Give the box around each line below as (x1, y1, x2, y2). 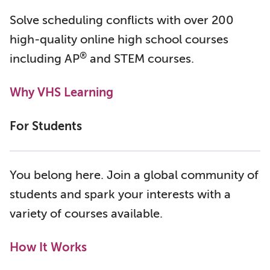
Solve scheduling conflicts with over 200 (10, 13, 234, 27)
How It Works (10, 240, 87, 254)
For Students (10, 119, 82, 133)
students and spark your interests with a (10, 187, 231, 201)
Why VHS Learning (10, 86, 113, 99)
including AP (10, 52, 80, 66)
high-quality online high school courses (10, 33, 228, 46)
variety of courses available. (10, 207, 166, 221)
